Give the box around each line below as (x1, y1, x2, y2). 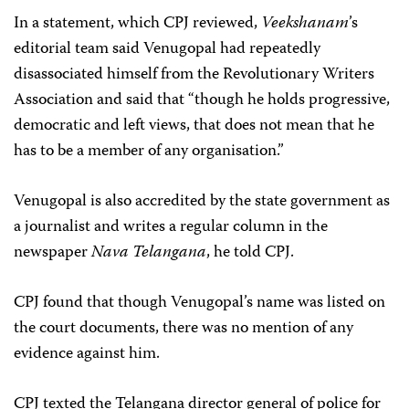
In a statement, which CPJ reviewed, (14, 10, 261, 38)
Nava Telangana (91, 239, 206, 267)
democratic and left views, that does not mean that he (14, 112, 374, 141)
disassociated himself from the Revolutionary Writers (14, 61, 374, 89)
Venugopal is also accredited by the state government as (14, 188, 390, 216)
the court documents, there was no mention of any (14, 315, 353, 343)
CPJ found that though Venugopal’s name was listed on (14, 289, 385, 318)
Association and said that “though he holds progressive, (14, 87, 390, 115)
